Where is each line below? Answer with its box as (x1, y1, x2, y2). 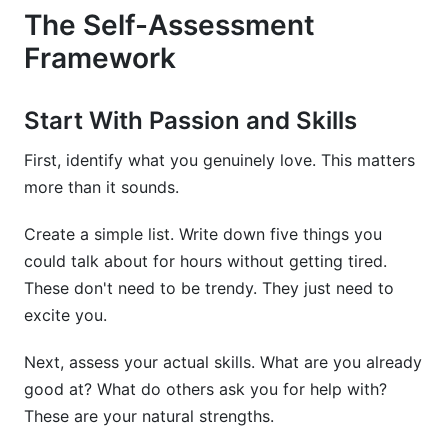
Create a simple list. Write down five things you (24, 224, 382, 244)
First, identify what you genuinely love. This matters (24, 150, 415, 170)
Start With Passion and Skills (24, 106, 357, 135)
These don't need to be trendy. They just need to (24, 278, 394, 298)
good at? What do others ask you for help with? (24, 379, 387, 399)
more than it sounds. (24, 177, 179, 197)
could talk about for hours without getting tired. (24, 251, 387, 271)
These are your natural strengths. (24, 406, 274, 426)
